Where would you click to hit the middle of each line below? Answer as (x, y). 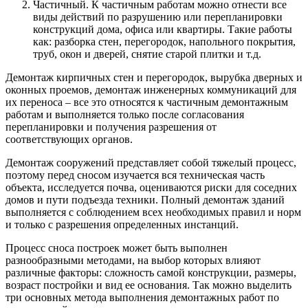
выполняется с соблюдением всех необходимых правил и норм (153, 212)
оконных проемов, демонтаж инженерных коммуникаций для (151, 89)
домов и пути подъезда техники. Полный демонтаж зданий (145, 199)
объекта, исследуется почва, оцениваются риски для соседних (151, 187)
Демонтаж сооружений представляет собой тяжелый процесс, (151, 162)
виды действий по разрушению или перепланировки (158, 16)
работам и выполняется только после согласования (125, 114)
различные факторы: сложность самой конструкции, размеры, (151, 272)
